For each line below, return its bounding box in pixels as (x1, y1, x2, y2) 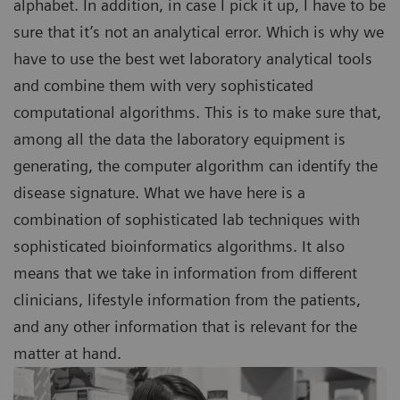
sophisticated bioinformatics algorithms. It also (13, 237, 345, 256)
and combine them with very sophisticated (13, 76, 313, 96)
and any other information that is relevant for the (13, 317, 357, 337)
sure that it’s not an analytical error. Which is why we (13, 22, 384, 42)
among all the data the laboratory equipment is (13, 129, 346, 149)
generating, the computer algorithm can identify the (13, 156, 378, 176)
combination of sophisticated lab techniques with (13, 210, 360, 229)
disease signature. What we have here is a (13, 183, 305, 203)
